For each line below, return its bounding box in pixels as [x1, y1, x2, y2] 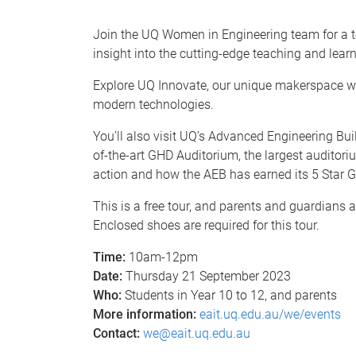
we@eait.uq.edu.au [143, 326, 250, 341]
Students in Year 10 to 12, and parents [125, 288, 337, 303]
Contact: [93, 326, 143, 341]
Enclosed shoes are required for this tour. [93, 218, 323, 233]
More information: [93, 307, 196, 322]
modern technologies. [93, 97, 214, 112]
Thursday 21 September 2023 [122, 269, 291, 284]
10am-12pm [129, 250, 198, 265]
